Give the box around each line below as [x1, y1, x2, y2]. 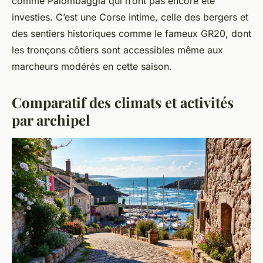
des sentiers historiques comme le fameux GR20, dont [12, 28, 251, 40]
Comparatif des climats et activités [12, 93, 234, 112]
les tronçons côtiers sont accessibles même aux [12, 44, 223, 56]
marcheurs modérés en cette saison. [12, 60, 172, 73]
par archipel [12, 110, 90, 130]
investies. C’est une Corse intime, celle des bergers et [12, 11, 248, 23]
